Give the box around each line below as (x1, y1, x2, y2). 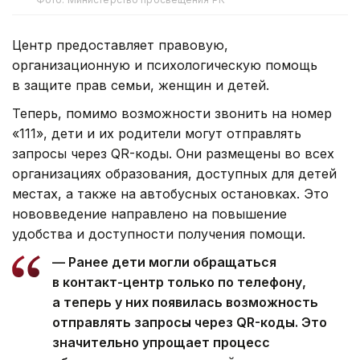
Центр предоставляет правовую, (12, 36, 228, 53)
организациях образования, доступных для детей (12, 165, 337, 182)
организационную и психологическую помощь (12, 56, 317, 73)
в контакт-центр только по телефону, (52, 273, 306, 290)
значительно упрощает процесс (52, 333, 270, 350)
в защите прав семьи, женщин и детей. (12, 76, 269, 93)
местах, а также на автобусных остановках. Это (12, 185, 329, 202)
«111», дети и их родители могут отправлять (12, 125, 301, 141)
